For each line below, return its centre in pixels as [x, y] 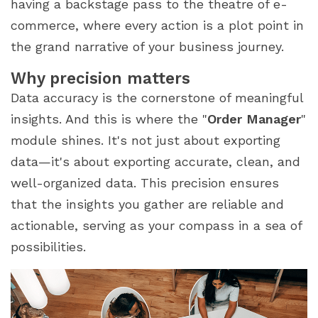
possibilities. [48, 247]
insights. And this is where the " [109, 119]
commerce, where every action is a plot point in [157, 26]
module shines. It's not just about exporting [146, 141]
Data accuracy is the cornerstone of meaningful [157, 98]
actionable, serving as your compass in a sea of [156, 226]
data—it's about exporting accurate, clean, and [155, 162]
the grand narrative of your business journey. [147, 47]
